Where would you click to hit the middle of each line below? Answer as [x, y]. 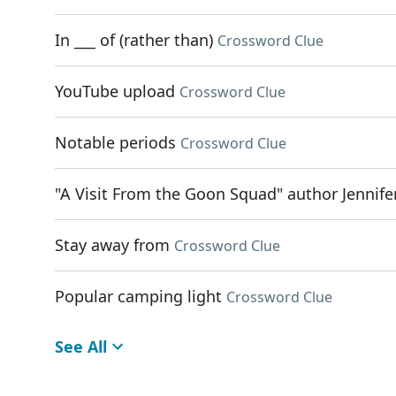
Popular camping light [138, 296]
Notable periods [115, 142]
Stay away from [112, 245]
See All [81, 346]
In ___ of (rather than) [134, 40]
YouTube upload [115, 91]
